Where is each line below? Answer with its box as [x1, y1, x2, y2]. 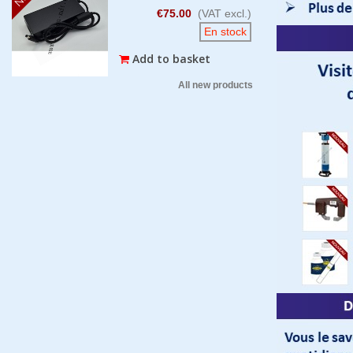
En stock [203, 24, 247, 38]
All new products [178, 79, 253, 91]
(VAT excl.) [197, 6, 251, 20]
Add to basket [132, 50, 211, 66]
